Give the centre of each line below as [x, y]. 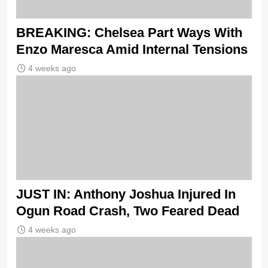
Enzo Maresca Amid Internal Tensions [132, 49]
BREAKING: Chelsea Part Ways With [129, 32]
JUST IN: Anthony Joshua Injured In [126, 194]
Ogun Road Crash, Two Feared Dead [128, 211]
